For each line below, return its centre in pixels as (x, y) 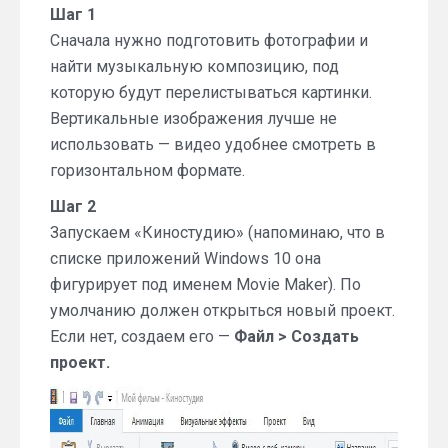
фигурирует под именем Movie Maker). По (205, 284)
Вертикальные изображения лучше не (193, 118)
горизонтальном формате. (147, 170)
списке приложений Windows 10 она (185, 258)
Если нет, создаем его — (142, 336)
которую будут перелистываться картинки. (211, 92)
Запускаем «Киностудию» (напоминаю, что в (217, 232)
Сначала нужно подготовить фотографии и (209, 40)
